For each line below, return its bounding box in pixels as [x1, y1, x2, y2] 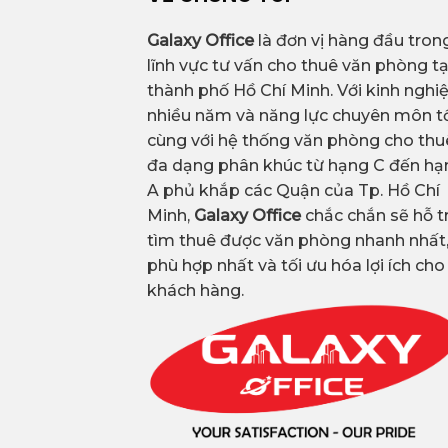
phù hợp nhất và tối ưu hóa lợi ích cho [147, 256, 445, 276]
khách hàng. [147, 281, 244, 301]
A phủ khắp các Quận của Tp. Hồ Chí [147, 181, 440, 201]
